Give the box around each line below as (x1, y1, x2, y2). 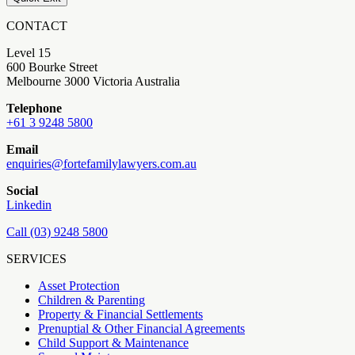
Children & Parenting (38, 292, 145, 307)
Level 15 (6, 45, 51, 59)
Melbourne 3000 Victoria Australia (6, 74, 180, 88)
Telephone (6, 101, 62, 115)
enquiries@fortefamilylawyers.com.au (6, 156, 197, 170)
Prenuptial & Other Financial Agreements (38, 321, 245, 335)
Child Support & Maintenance (38, 335, 189, 349)
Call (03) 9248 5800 (6, 224, 108, 239)
